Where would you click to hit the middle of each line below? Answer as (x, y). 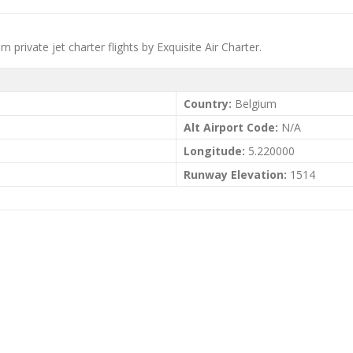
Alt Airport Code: (231, 127)
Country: (208, 104)
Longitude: (214, 151)
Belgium (254, 104)
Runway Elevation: (235, 175)
